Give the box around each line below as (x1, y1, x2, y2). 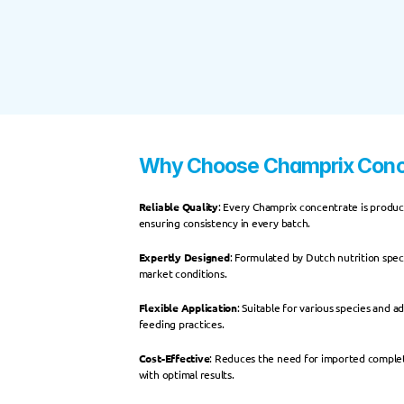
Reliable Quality (138, 198, 218, 214)
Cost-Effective (138, 350, 210, 365)
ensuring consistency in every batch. (138, 215, 311, 230)
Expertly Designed (138, 249, 230, 264)
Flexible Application (138, 299, 237, 315)
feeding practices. (138, 316, 225, 331)
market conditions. (138, 265, 227, 280)
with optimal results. (138, 366, 234, 381)
